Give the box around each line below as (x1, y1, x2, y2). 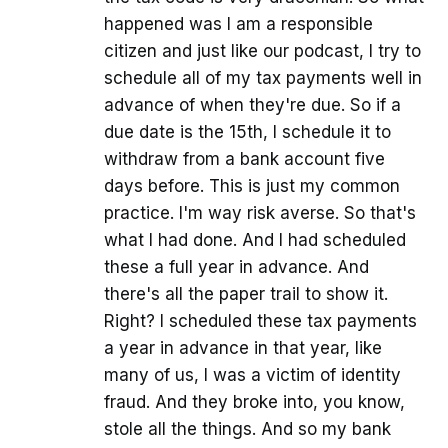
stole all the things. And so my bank (104, 419, 391, 440)
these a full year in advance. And (104, 257, 369, 278)
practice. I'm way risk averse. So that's (104, 203, 416, 224)
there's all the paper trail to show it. (104, 284, 388, 305)
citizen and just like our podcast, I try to (104, 41, 421, 62)
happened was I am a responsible (104, 14, 373, 35)
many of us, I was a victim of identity (104, 365, 401, 386)
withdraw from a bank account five (104, 149, 385, 170)
